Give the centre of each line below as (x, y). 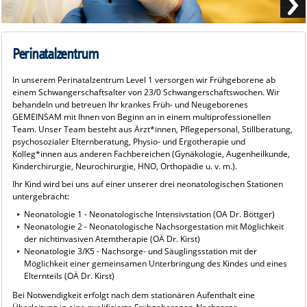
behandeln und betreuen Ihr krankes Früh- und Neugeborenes (130, 105)
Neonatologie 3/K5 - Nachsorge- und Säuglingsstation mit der (141, 251)
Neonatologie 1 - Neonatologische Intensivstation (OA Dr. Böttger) (150, 214)
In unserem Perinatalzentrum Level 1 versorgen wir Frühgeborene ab (144, 80)
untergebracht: (40, 197)
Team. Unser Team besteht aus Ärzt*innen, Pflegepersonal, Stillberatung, (152, 130)
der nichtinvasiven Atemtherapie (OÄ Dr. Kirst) (112, 239)
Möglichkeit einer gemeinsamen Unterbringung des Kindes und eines (156, 264)
